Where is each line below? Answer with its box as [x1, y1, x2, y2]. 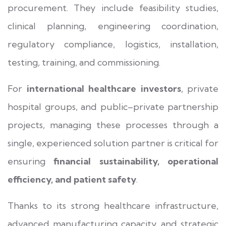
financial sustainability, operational [53, 155, 219, 167]
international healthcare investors [26, 82, 181, 94]
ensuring [8, 155, 54, 167]
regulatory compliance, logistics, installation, [8, 38, 218, 50]
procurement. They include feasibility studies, [8, 2, 218, 14]
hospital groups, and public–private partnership [8, 100, 218, 112]
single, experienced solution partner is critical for [8, 137, 218, 149]
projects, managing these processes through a [8, 119, 218, 131]
